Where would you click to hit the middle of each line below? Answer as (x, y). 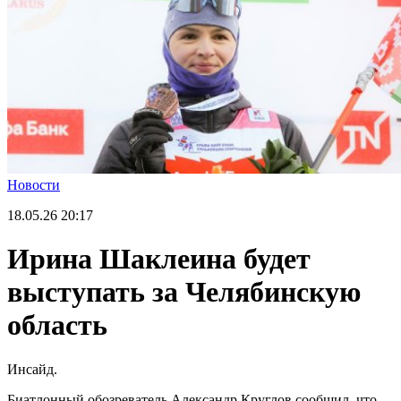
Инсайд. (32, 369)
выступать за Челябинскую (184, 292)
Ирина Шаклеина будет (159, 259)
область (57, 325)
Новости (34, 185)
